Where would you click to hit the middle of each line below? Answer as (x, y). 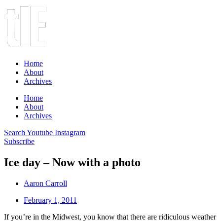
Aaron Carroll (45, 183)
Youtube (40, 132)
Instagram (70, 132)
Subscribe (19, 141)
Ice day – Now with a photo (72, 162)
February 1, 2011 (50, 200)
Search (15, 132)
